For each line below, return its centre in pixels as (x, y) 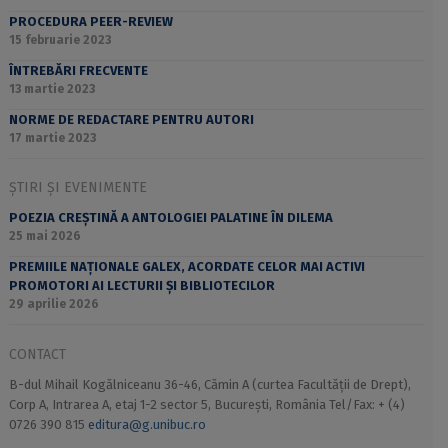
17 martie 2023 (52, 137)
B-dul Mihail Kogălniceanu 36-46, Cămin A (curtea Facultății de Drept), (209, 384)
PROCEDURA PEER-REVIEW (90, 22)
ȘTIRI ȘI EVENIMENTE (77, 188)
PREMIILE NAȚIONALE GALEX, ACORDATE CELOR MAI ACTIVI (186, 267)
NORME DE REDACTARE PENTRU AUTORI (131, 119)
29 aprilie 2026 (53, 304)
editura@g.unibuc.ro (146, 424)
